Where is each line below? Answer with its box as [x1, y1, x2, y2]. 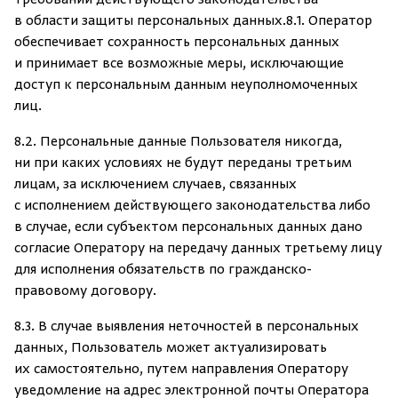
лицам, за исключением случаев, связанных [14, 177, 297, 193]
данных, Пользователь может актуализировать [14, 340, 327, 356]
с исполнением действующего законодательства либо [14, 198, 370, 214]
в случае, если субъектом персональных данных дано [14, 219, 362, 235]
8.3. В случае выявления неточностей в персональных [14, 319, 359, 335]
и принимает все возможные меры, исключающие [14, 56, 344, 72]
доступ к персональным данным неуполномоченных [14, 77, 358, 93]
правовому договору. [14, 283, 156, 299]
